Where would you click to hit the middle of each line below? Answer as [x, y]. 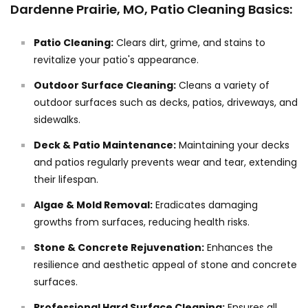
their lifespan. [66, 180]
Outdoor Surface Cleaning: [105, 86]
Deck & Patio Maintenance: [105, 145]
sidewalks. [57, 120]
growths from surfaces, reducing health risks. [142, 222]
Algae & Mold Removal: [93, 205]
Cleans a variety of [223, 86]
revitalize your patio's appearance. [116, 60]
